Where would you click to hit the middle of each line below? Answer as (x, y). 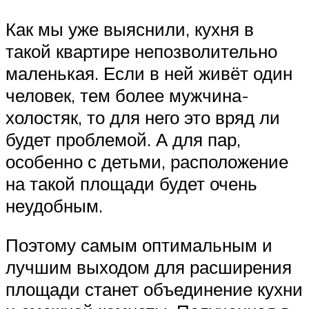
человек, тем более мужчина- (127, 95)
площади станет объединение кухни (154, 289)
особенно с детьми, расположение (147, 161)
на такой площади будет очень (131, 183)
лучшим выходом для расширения (149, 267)
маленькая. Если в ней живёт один (149, 73)
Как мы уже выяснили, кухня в (130, 29)
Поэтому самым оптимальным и (139, 245)
